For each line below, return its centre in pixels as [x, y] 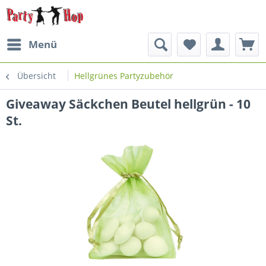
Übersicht [37, 76]
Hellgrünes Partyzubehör [124, 76]
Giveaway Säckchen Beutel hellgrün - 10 [128, 104]
